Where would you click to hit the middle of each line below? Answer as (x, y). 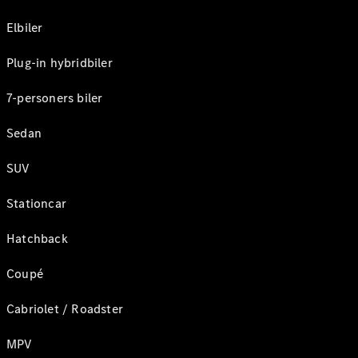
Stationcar (36, 203)
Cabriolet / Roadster (65, 309)
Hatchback (37, 239)
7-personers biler (55, 98)
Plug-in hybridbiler (60, 63)
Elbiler (25, 28)
